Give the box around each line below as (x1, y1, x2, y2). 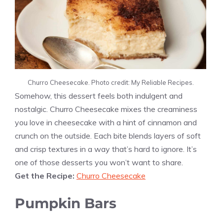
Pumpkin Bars (15, 194, 116, 212)
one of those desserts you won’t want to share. (15, 157, 183, 167)
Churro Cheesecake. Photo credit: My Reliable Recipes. (27, 78, 194, 86)
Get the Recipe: (15, 170, 76, 181)
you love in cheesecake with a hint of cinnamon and (15, 117, 197, 127)
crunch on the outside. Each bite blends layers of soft (15, 130, 201, 141)
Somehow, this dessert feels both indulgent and (15, 90, 183, 101)
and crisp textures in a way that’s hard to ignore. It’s (15, 144, 197, 154)
